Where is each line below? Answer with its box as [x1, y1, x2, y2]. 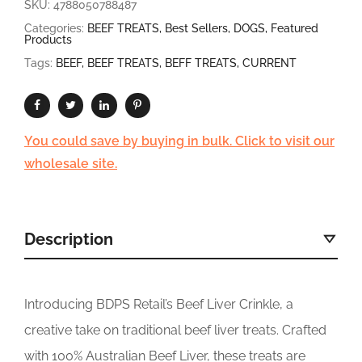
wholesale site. [24, 156, 117, 172]
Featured [271, 21, 318, 35]
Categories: [24, 21, 84, 35]
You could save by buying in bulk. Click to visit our [24, 133, 335, 149]
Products [24, 32, 72, 46]
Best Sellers [165, 21, 228, 35]
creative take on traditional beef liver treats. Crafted [24, 322, 326, 339]
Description [24, 229, 113, 250]
